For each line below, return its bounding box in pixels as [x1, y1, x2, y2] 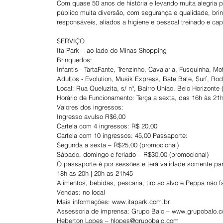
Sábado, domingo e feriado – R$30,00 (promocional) [57, 150, 209, 158]
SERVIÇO [57, 36, 85, 45]
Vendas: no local [57, 188, 105, 196]
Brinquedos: [57, 55, 96, 64]
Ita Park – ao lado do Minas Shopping [57, 46, 167, 54]
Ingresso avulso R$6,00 [57, 112, 125, 120]
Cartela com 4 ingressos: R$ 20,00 [57, 121, 157, 130]
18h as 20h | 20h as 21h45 [57, 169, 133, 177]
